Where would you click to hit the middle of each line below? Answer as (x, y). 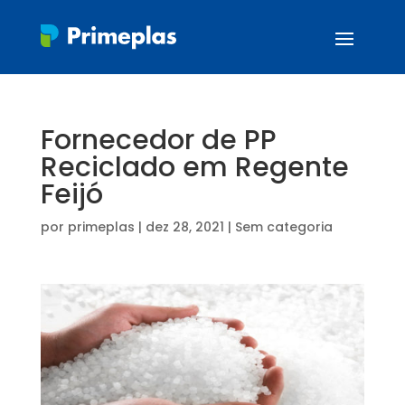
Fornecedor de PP (158, 140)
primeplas (101, 227)
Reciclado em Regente (194, 167)
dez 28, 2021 (184, 227)
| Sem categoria (278, 227)
